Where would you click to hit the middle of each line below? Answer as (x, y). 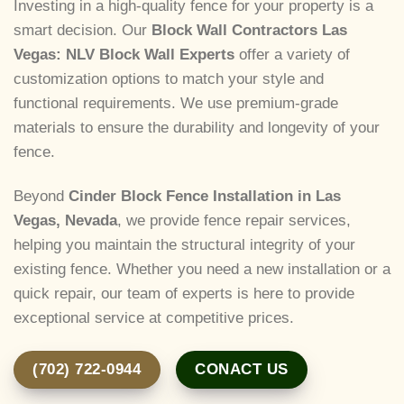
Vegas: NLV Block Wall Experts (124, 55)
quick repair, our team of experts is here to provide (184, 294)
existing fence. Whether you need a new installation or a (202, 270)
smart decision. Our (83, 31)
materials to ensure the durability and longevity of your (197, 128)
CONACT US (242, 369)
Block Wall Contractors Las (249, 31)
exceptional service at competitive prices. (154, 318)
